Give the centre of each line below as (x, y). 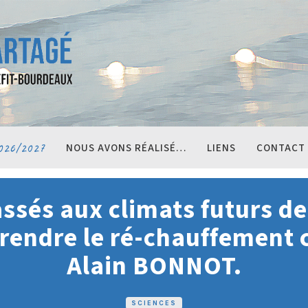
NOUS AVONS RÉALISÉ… (126, 148)
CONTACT (281, 148)
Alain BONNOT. (154, 266)
